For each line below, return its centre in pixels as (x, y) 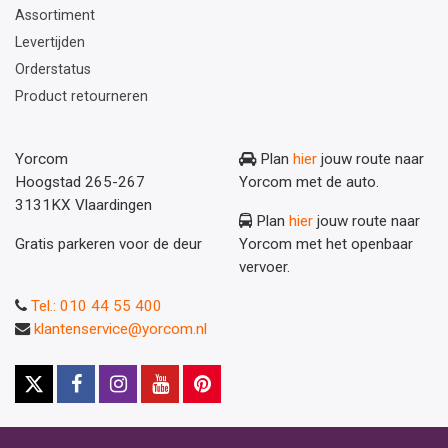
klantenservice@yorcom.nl (120, 328)
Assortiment (55, 16)
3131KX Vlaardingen (83, 204)
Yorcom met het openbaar (326, 243)
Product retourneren (81, 96)
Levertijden (50, 43)
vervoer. (264, 266)
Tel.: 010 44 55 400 (96, 305)
